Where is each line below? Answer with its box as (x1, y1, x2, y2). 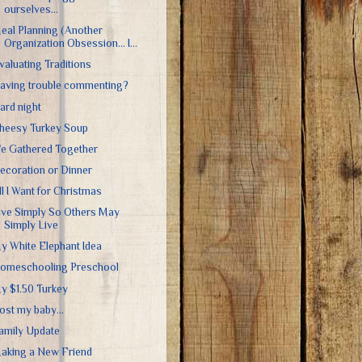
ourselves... (3, 3, 58, 15)
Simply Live (3, 219, 58, 232)
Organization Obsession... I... (3, 37, 137, 50)
